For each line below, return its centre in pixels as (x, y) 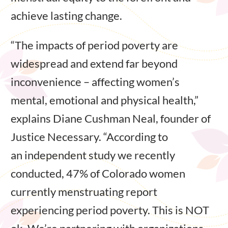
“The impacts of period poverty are (94, 45)
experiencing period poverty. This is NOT (110, 210)
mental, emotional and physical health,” (105, 100)
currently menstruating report (84, 191)
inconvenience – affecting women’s (95, 81)
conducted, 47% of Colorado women (98, 173)
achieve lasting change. (66, 15)
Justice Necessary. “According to (89, 136)
